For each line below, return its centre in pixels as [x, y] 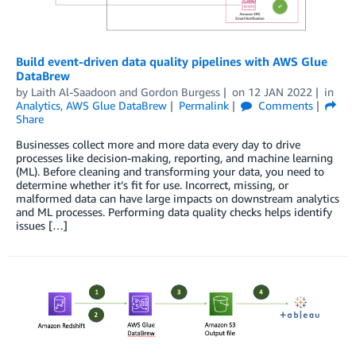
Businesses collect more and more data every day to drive [158, 144]
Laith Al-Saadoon [74, 91]
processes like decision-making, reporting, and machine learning [174, 157]
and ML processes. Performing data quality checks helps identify [174, 211]
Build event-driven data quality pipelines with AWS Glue [172, 61]
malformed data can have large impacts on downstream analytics [178, 198]
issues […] [42, 225]
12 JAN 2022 [280, 91]
